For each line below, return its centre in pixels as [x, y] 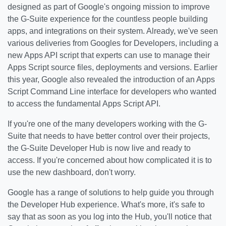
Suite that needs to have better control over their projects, [109, 136]
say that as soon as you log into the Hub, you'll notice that [109, 217]
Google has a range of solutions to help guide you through [111, 192]
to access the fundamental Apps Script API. [84, 104]
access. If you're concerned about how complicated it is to [110, 160]
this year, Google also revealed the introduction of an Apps [111, 79]
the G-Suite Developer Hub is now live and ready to [99, 148]
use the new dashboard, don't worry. [72, 172]
